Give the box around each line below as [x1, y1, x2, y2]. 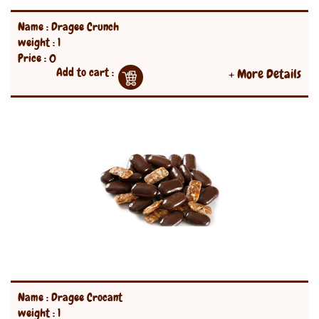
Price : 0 [18, 51, 56, 66]
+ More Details [229, 66, 301, 82]
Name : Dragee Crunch [18, 19, 119, 34]
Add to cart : [56, 65, 114, 80]
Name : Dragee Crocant [18, 290, 122, 305]
